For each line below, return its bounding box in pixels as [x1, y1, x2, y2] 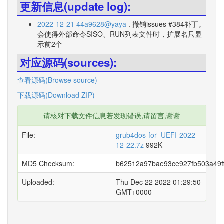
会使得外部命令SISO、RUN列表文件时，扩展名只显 [37, 29, 202, 39]
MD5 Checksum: [22, 158, 74, 168]
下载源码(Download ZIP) [17, 90, 95, 100]
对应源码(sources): [20, 54, 117, 70]
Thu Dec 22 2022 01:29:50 [116, 177, 201, 187]
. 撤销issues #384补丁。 [128, 19, 205, 29]
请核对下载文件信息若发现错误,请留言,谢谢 [43, 110, 180, 120]
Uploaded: [22, 177, 54, 187]
